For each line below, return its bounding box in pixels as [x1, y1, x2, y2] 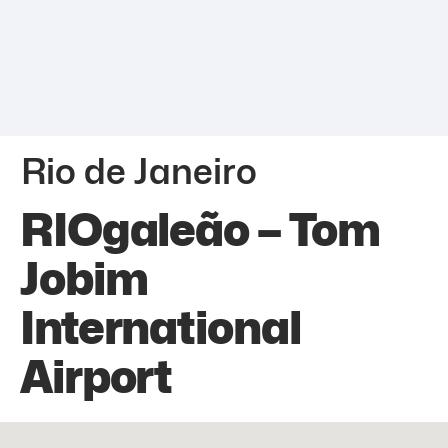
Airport [20, 349, 173, 404]
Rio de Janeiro [21, 149, 257, 192]
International [20, 300, 301, 355]
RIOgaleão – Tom [20, 202, 381, 257]
